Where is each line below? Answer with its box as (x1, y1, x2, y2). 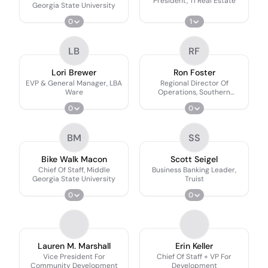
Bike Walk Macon (41, 153, 107, 165)
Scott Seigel (170, 153, 218, 165)
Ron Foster (173, 66, 215, 78)
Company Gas (170, 96, 218, 106)
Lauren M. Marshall (37, 240, 111, 251)
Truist (184, 173, 204, 184)
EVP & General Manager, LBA (26, 78, 122, 88)
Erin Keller (175, 240, 213, 251)
